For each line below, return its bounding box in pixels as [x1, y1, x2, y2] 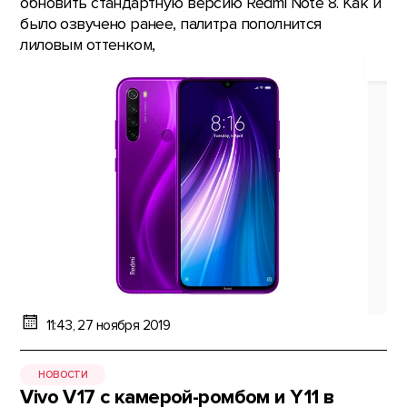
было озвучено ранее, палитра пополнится [20, 15, 322, 35]
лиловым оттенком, [20, 35, 155, 55]
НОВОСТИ [38, 368, 88, 381]
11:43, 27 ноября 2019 [45, 316, 171, 334]
